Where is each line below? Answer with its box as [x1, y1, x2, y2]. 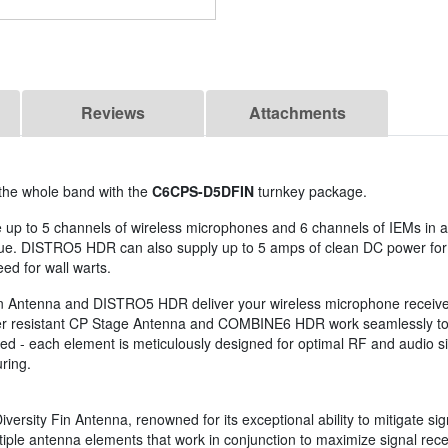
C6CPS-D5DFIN [152, 181, 254, 202]
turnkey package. [254, 181, 367, 202]
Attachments [248, 101, 346, 125]
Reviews [81, 101, 145, 125]
